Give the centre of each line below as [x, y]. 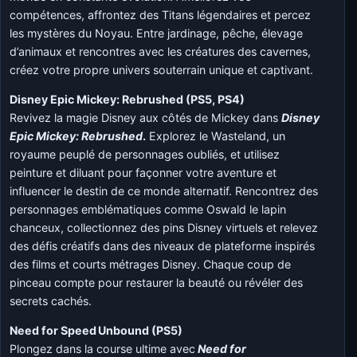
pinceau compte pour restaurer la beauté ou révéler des [157, 282]
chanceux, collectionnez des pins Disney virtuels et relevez [164, 227]
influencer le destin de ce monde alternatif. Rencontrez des [164, 190]
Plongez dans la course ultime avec [103, 349]
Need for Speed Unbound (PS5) [96, 330]
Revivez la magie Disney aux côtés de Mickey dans [146, 117]
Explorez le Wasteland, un [216, 135]
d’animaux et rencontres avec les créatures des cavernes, [161, 51]
